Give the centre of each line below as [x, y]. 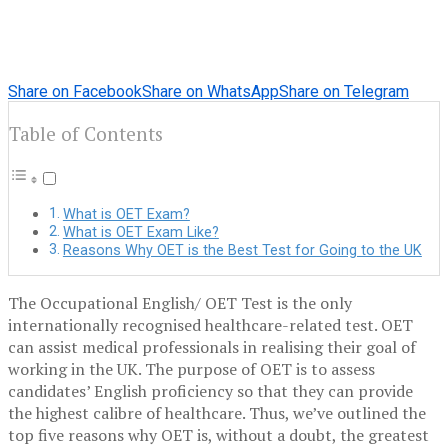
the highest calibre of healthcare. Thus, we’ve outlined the [217, 413]
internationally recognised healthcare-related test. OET [210, 325]
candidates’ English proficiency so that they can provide [210, 391]
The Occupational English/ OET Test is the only [180, 303]
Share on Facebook [75, 91]
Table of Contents [86, 134]
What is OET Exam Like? [140, 233]
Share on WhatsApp [210, 91]
